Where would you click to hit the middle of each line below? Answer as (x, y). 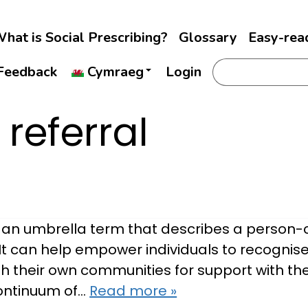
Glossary (208, 37)
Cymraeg (115, 71)
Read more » (133, 291)
